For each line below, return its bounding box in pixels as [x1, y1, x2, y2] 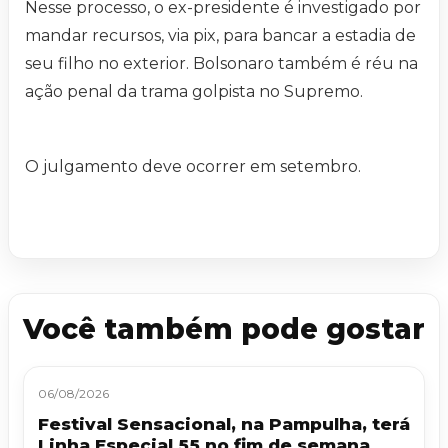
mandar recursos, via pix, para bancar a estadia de [25, 26, 416, 46]
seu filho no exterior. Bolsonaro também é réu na [25, 54, 418, 74]
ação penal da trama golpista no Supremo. [25, 82, 363, 102]
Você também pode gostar [23, 312, 425, 347]
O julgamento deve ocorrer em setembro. [25, 157, 361, 177]
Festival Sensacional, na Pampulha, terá [38, 414, 410, 435]
